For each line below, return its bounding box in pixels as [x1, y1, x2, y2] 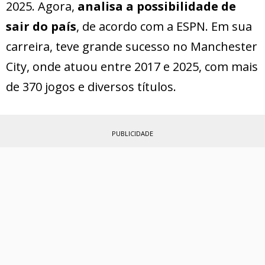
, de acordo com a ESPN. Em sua [76, 18, 252, 35]
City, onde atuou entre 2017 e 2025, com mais [6, 59, 258, 75]
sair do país [6, 18, 76, 35]
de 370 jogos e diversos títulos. [6, 79, 176, 95]
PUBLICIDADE [112, 129, 153, 138]
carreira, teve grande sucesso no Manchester [6, 38, 257, 55]
